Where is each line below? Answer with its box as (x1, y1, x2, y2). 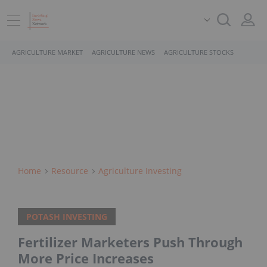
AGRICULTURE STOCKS (164, 48, 234, 57)
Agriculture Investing (98, 165, 182, 176)
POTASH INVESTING (26, 211, 107, 223)
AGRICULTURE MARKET (12, 48, 83, 57)
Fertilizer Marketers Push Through (18, 233, 243, 252)
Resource (51, 165, 88, 176)
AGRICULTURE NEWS (92, 48, 155, 57)
